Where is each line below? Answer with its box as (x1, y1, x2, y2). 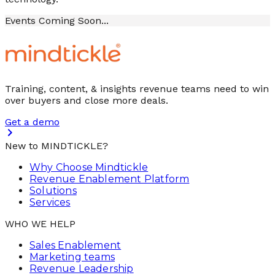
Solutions (29, 184, 77, 196)
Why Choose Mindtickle (29, 161, 149, 173)
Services (29, 196, 71, 208)
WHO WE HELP (5, 217, 76, 230)
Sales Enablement (29, 239, 122, 251)
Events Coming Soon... (5, 14, 109, 26)
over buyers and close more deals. (5, 94, 168, 106)
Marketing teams (29, 250, 115, 263)
